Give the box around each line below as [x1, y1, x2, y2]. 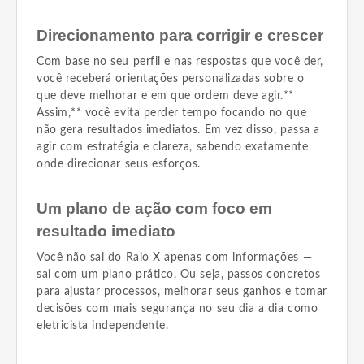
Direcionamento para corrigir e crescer [37, 27, 323, 44]
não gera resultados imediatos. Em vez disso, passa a [37, 124, 320, 136]
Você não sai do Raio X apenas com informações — [37, 252, 313, 263]
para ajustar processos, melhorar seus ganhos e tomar [37, 286, 327, 297]
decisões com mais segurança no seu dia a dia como [37, 303, 318, 314]
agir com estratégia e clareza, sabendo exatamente [37, 141, 309, 153]
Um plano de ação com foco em [37, 200, 272, 217]
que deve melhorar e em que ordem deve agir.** [37, 90, 295, 102]
